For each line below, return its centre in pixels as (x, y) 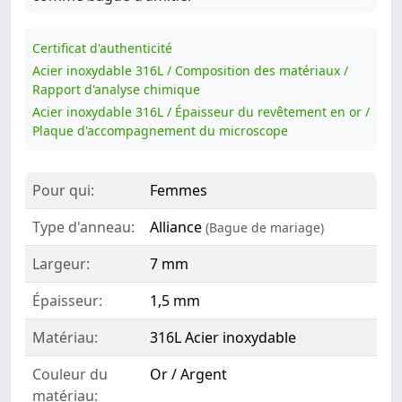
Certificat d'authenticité (102, 48)
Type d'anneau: (83, 227)
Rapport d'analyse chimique (116, 90)
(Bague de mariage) (265, 228)
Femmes (179, 191)
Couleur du (70, 375)
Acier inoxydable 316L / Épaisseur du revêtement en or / (201, 112)
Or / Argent (188, 375)
